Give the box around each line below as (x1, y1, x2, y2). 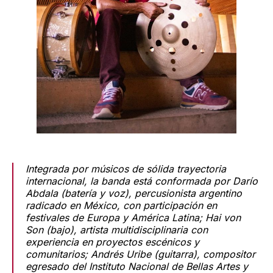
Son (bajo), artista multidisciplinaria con (26, 224, 208, 236)
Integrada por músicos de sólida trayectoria (26, 163, 226, 175)
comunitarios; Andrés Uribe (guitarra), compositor (26, 248, 255, 261)
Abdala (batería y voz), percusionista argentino (26, 187, 242, 200)
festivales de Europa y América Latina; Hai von (26, 211, 241, 224)
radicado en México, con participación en (26, 199, 217, 212)
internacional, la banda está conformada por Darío (26, 175, 258, 188)
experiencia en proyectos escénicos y (26, 236, 199, 249)
